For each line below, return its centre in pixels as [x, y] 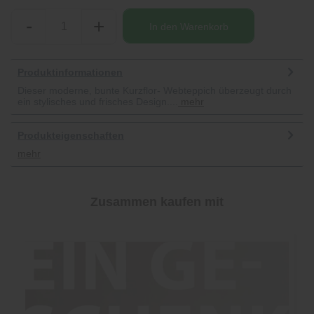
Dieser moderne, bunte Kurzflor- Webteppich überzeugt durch [155, 90]
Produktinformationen [70, 72]
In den [163, 26]
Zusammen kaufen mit [157, 202]
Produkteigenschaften [71, 135]
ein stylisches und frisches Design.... [98, 102]
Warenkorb [204, 26]
